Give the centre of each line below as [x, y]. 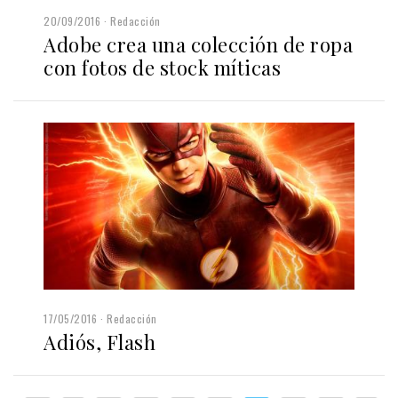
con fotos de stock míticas [162, 68]
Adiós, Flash [99, 342]
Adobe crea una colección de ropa [198, 45]
